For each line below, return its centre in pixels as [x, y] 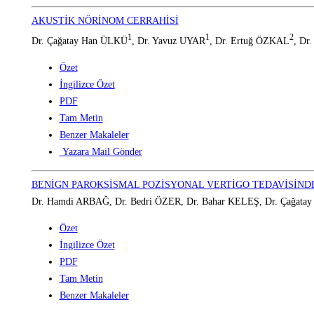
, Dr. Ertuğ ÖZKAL [249, 41]
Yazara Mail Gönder [102, 151]
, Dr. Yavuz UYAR [168, 41]
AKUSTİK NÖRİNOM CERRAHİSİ [105, 21]
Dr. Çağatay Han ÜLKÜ [79, 41]
